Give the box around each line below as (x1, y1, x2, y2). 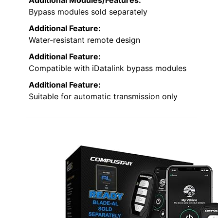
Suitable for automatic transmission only (29, 91, 178, 101)
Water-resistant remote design (29, 35, 140, 45)
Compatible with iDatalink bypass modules (29, 63, 186, 73)
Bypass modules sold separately (29, 6, 147, 17)
